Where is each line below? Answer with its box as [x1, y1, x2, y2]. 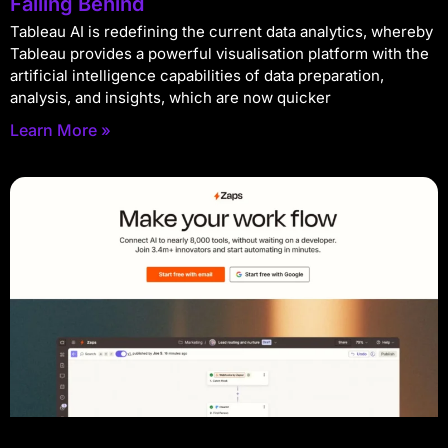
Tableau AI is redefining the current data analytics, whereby [10, 21, 433, 41]
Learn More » [10, 119, 111, 140]
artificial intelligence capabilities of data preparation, [10, 65, 384, 85]
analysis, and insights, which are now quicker [10, 87, 331, 107]
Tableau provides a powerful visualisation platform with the [10, 43, 429, 63]
